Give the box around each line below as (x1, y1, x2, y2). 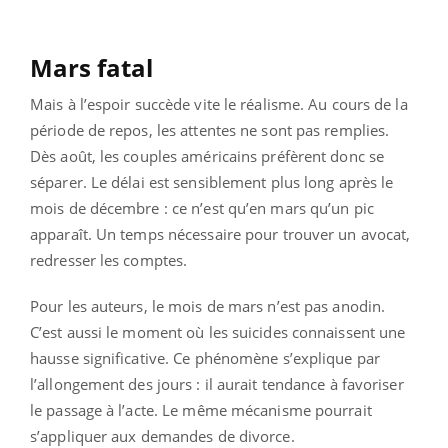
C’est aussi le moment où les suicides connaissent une (30, 322, 406, 343)
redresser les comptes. (30, 250, 188, 271)
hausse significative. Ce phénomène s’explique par (30, 348, 380, 369)
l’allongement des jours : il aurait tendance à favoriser (30, 374, 404, 395)
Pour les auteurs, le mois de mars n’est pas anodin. (30, 296, 386, 317)
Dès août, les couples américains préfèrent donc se (30, 146, 385, 167)
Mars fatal (30, 51, 153, 85)
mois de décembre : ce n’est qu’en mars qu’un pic (30, 198, 374, 219)
